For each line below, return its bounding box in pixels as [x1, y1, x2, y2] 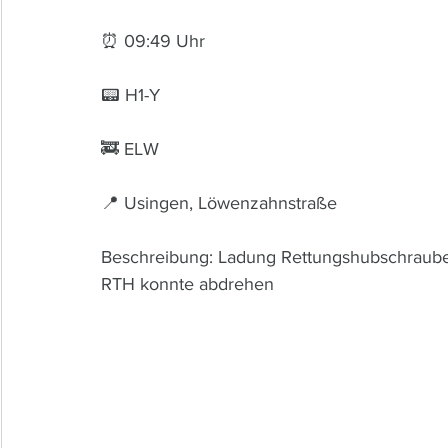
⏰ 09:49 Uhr [101, 31, 210, 51]
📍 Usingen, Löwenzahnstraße [101, 193, 337, 213]
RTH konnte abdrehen [101, 274, 274, 294]
